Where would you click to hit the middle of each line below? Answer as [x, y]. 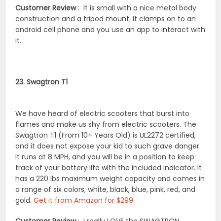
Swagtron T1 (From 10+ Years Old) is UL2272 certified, [106, 135]
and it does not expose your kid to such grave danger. [108, 146]
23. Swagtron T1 [42, 82]
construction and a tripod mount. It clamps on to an [106, 18]
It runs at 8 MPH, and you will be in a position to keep [105, 157]
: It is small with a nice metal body [136, 8]
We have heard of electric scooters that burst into [103, 113]
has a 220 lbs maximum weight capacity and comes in [110, 178]
